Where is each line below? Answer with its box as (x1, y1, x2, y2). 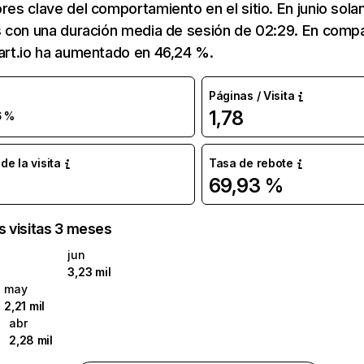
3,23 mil (67, 265, 111, 279)
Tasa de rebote (208, 156, 293, 170)
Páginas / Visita (208, 89, 295, 102)
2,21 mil (4, 299, 45, 313)
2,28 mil (9, 333, 53, 347)
